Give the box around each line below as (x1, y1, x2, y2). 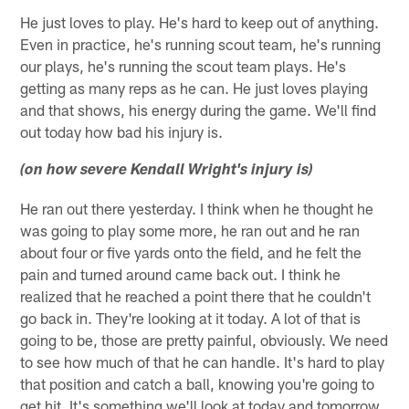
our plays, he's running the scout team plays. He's (20, 57, 347, 76)
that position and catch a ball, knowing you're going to (20, 374, 375, 393)
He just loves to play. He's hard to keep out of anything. (20, 13, 380, 32)
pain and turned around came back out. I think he (20, 265, 341, 284)
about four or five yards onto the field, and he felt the (20, 243, 362, 262)
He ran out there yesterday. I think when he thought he (20, 199, 374, 218)
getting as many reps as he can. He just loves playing (20, 79, 369, 98)
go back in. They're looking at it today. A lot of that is (20, 309, 362, 328)
